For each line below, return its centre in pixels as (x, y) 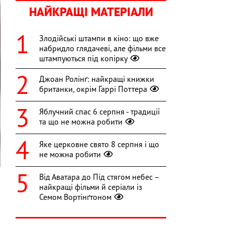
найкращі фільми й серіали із (91, 187)
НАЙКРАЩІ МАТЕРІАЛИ (91, 12)
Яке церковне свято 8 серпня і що (99, 144)
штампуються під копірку (83, 59)
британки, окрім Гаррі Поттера (93, 89)
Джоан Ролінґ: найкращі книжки (97, 79)
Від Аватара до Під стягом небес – (99, 177)
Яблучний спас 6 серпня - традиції (99, 112)
